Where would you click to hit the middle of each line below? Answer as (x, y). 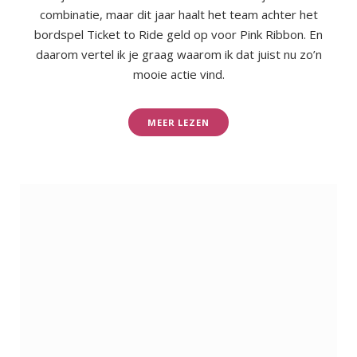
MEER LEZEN (178, 122)
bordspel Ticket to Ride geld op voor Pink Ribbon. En (178, 34)
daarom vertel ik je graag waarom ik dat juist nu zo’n (178, 54)
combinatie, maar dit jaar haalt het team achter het (178, 14)
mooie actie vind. (178, 74)
